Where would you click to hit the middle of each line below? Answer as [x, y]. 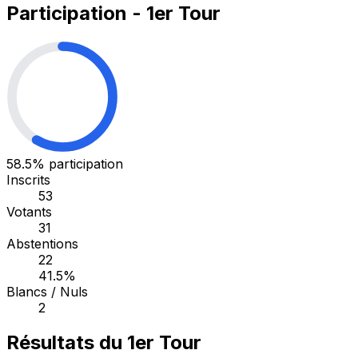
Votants [29, 211]
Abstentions [42, 243]
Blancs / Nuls [47, 291]
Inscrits [28, 179]
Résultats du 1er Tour [104, 343]
